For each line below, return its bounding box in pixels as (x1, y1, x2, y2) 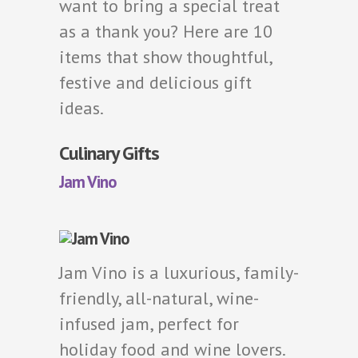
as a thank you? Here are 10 (59, 20, 272, 43)
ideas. (59, 97, 104, 120)
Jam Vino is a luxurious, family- (59, 261, 299, 284)
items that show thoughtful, (59, 46, 272, 69)
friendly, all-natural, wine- (59, 287, 259, 310)
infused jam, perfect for (59, 312, 239, 336)
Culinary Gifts (59, 141, 159, 166)
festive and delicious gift (59, 71, 252, 94)
